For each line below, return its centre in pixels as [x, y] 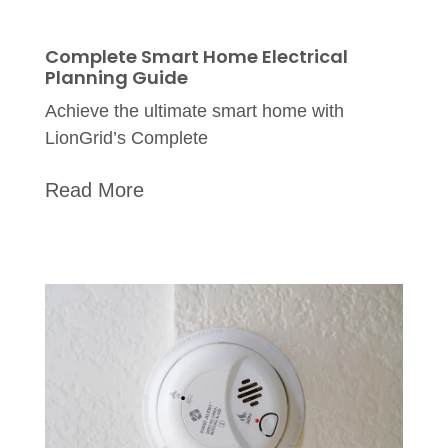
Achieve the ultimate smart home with [194, 111]
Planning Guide [116, 78]
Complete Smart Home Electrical [196, 57]
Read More [94, 190]
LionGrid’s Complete [126, 138]
